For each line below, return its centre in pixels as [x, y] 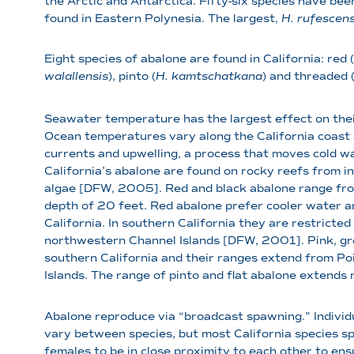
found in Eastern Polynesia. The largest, [163, 18]
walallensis [76, 77]
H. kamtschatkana [209, 77]
